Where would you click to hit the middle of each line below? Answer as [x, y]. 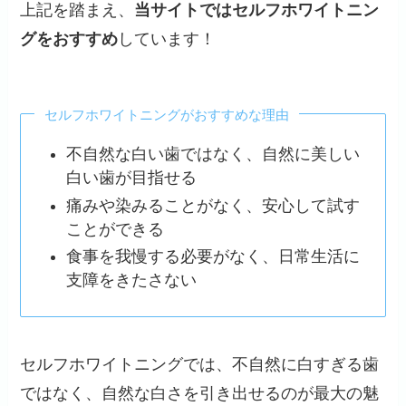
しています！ [167, 39]
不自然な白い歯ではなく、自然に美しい [213, 155]
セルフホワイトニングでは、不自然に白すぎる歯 [200, 364]
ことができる [115, 229]
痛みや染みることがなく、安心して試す [213, 205]
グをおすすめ [69, 39]
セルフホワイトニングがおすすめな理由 [167, 114]
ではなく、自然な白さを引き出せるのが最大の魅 [200, 393]
